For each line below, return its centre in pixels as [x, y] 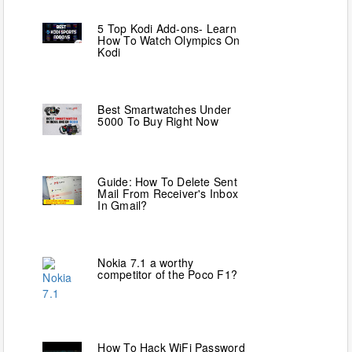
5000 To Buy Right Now [158, 121]
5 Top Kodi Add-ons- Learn [167, 28]
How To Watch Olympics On [169, 40]
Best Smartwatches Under [165, 109]
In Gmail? [123, 205]
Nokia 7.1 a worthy [146, 262]
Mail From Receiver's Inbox [168, 193]
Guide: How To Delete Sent [167, 181]
